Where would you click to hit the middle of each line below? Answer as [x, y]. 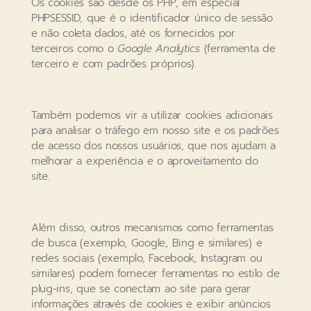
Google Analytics [159, 49]
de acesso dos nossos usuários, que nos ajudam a [153, 146]
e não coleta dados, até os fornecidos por [133, 34]
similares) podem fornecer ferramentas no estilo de [155, 274]
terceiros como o [74, 49]
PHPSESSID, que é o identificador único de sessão [152, 18]
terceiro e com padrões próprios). [114, 64]
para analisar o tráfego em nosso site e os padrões [155, 131]
